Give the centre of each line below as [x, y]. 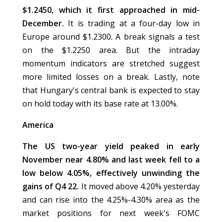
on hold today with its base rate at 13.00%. [100, 104]
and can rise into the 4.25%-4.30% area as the [111, 200]
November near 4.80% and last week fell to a [111, 160]
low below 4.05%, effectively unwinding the [111, 173]
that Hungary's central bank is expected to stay [111, 90]
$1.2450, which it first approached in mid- [111, 10]
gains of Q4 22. [52, 187]
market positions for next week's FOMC [111, 213]
